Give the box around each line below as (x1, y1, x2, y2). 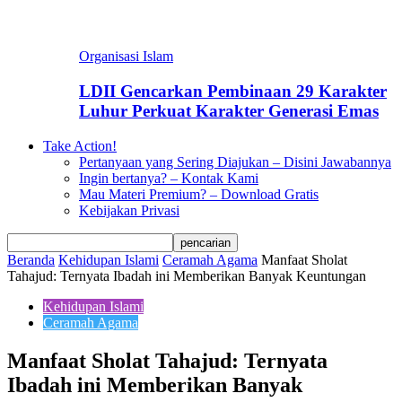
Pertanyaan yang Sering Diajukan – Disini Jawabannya (79, 153, 391, 170)
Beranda (7, 251, 55, 267)
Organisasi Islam (79, 48, 173, 65)
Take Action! (43, 137, 117, 153)
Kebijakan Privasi (79, 202, 179, 218)
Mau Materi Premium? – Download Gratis (79, 186, 319, 202)
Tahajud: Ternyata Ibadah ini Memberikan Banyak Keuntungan (7, 267, 366, 284)
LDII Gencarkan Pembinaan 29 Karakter (79, 82, 387, 101)
